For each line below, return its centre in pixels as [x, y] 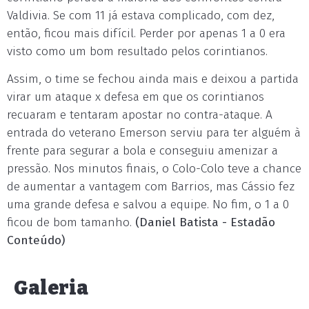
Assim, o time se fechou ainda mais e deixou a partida [153, 79]
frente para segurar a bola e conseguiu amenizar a [142, 151]
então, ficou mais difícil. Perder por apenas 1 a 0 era [146, 33]
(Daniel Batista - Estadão [205, 222]
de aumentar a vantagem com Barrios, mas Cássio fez [151, 187]
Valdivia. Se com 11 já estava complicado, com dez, [141, 16]
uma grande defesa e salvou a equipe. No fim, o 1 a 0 [148, 205]
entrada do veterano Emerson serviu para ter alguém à [154, 133]
